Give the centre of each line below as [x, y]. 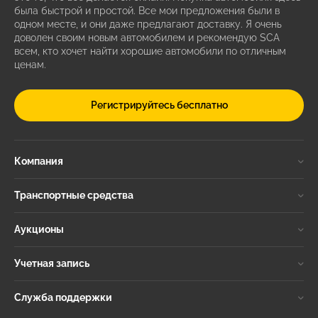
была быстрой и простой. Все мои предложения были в [147, 11]
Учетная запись [52, 264]
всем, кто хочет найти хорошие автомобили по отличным [150, 51]
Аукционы [39, 230]
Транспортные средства [74, 196]
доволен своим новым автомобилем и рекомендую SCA [147, 38]
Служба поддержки [63, 298]
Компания [39, 161]
